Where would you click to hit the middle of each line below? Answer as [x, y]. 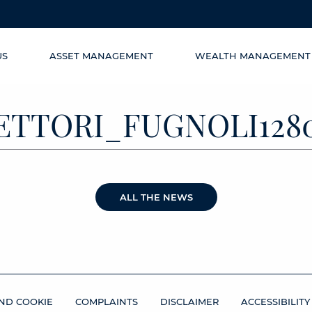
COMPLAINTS [106, 302]
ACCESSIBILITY [275, 302]
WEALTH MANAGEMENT [253, 56]
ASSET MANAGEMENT [101, 56]
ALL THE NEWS [156, 197]
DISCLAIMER [189, 302]
